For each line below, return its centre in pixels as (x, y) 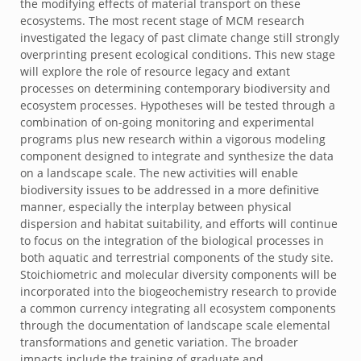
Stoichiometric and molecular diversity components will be (178, 274)
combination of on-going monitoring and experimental (167, 122)
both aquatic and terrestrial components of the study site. (177, 257)
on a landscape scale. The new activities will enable (159, 173)
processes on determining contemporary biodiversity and (175, 88)
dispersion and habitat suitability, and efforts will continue (179, 224)
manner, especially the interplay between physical (156, 207)
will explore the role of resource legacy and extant (155, 71)
